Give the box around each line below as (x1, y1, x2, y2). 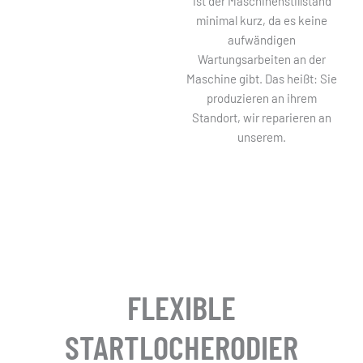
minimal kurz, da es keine (196, 13, 328, 28)
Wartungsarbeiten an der (198, 52, 327, 66)
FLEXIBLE (127, 286, 236, 327)
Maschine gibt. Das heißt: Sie (186, 71, 338, 86)
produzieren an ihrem (207, 91, 318, 105)
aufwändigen (228, 32, 297, 47)
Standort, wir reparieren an (192, 110, 332, 125)
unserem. (237, 130, 287, 144)
